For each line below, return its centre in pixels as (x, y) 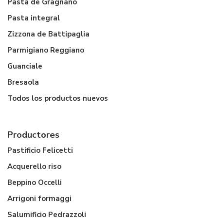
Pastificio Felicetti (40, 150)
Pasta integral (34, 18)
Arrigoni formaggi (39, 198)
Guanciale (25, 66)
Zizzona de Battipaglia (48, 34)
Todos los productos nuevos (58, 98)
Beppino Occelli (35, 182)
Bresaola (23, 82)
